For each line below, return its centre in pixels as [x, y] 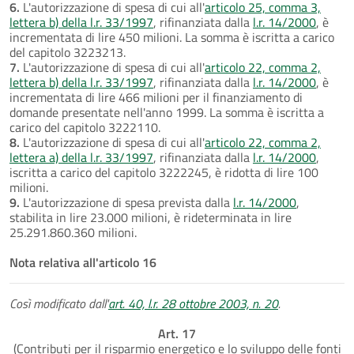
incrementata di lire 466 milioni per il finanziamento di [156, 97]
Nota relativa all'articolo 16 [83, 262]
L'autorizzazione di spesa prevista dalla [126, 202]
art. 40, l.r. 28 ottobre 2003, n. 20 [193, 303]
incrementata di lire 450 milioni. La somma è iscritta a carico [172, 37]
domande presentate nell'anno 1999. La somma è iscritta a [167, 112]
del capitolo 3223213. [68, 52]
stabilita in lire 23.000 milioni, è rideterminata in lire [151, 217]
